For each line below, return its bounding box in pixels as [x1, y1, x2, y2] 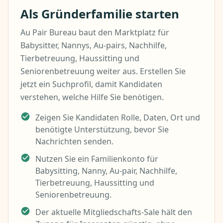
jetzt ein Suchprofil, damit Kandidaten [20, 79, 162, 90]
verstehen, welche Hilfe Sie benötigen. [20, 92, 164, 103]
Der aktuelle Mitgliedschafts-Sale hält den [35, 207, 192, 218]
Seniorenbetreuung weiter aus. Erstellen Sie [20, 66, 186, 77]
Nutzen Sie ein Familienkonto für [35, 153, 158, 165]
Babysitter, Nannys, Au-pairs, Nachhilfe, [20, 40, 167, 51]
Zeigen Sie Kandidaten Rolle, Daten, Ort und [35, 112, 200, 123]
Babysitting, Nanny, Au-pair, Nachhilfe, [35, 165, 177, 177]
